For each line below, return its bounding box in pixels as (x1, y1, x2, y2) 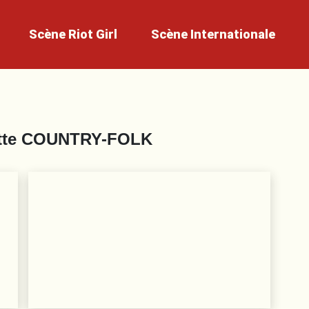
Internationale (190, 26, 275, 41)
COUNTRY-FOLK (21, 130, 152, 148)
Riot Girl (68, 26, 118, 41)
